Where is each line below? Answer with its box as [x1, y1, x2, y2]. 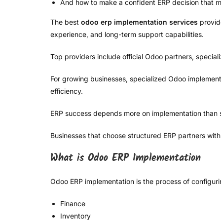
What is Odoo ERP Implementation [50, 150, 201, 167]
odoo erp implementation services [81, 18, 198, 27]
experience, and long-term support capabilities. [50, 30, 204, 39]
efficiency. [50, 87, 83, 96]
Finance [60, 199, 85, 208]
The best [50, 18, 81, 27]
